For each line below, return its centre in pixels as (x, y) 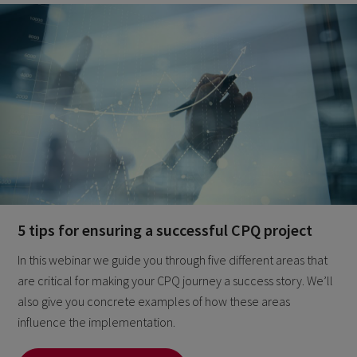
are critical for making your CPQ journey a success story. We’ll (176, 281)
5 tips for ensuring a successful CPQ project (165, 229)
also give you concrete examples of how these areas (154, 302)
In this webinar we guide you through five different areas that (173, 260)
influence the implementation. (97, 322)
